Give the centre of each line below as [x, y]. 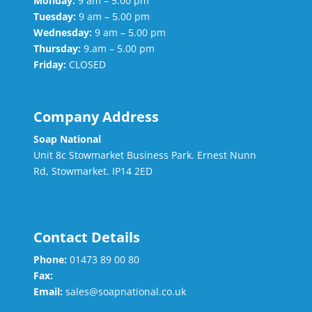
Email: [48, 292]
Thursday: [57, 49]
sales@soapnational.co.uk [125, 292]
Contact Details [86, 237]
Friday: [49, 65]
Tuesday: [54, 17]
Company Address [96, 117]
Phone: [50, 260]
